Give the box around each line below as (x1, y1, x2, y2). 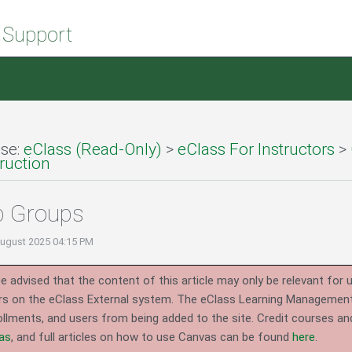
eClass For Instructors (178, 140, 335, 159)
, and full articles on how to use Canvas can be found (11, 330, 292, 345)
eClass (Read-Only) (24, 140, 162, 159)
